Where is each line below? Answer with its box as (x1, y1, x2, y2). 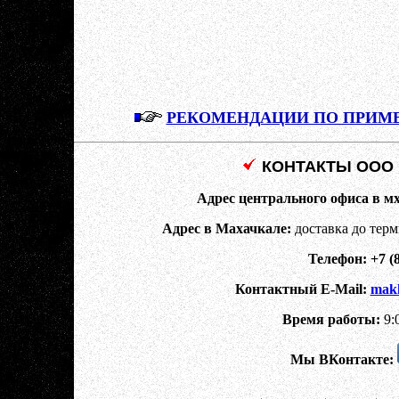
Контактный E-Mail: (234, 281, 367, 297)
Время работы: (282, 312, 380, 327)
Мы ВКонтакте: (290, 352, 394, 367)
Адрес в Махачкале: (161, 221, 291, 236)
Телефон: (307, 251, 367, 266)
